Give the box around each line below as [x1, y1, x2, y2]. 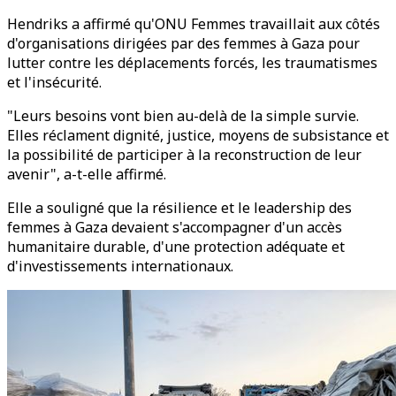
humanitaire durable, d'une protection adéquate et [7, 237, 345, 256]
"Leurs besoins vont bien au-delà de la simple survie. [7, 106, 359, 126]
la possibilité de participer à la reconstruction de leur [7, 145, 362, 164]
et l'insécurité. [7, 72, 102, 92]
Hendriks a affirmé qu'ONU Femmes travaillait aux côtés [7, 14, 380, 34]
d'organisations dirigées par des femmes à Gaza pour [7, 34, 360, 53]
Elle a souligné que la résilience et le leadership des [7, 198, 352, 217]
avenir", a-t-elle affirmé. [7, 164, 166, 184]
